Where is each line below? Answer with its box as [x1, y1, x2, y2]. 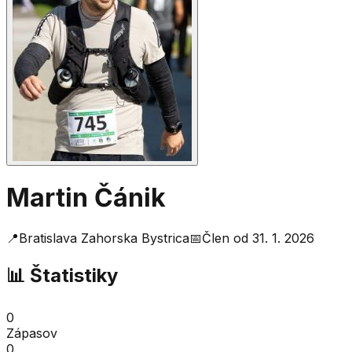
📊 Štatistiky [6, 263, 118, 287]
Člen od [202, 229, 252, 246]
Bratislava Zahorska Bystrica [19, 229, 189, 246]
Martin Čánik [6, 182, 166, 214]
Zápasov [6, 324, 57, 341]
